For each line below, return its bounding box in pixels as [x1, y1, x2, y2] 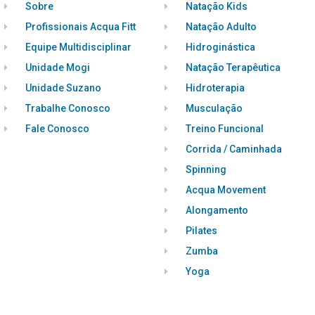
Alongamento [185, 205, 248, 216]
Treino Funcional [185, 123, 264, 134]
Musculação [185, 103, 243, 114]
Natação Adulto [185, 21, 257, 32]
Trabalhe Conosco [25, 103, 111, 114]
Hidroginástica [185, 41, 255, 53]
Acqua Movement [185, 184, 266, 195]
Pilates [185, 225, 217, 236]
